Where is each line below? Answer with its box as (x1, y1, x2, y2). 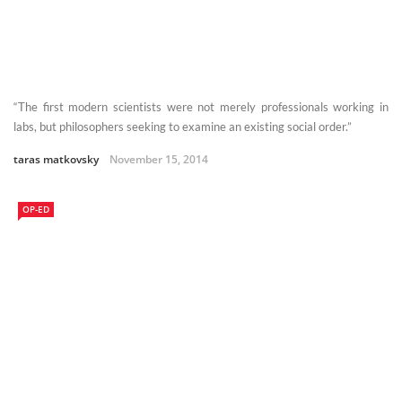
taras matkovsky (13, 152, 99, 168)
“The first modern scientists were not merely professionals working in (13, 100, 389, 115)
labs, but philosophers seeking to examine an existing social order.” (13, 119, 352, 135)
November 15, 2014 (109, 152, 208, 168)
